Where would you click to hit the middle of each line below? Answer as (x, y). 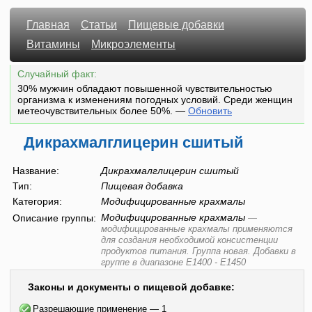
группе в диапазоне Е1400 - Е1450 (173, 262)
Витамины (53, 44)
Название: (36, 170)
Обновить (210, 111)
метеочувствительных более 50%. (96, 111)
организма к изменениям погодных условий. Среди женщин (155, 100)
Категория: (37, 201)
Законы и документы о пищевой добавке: (131, 287)
